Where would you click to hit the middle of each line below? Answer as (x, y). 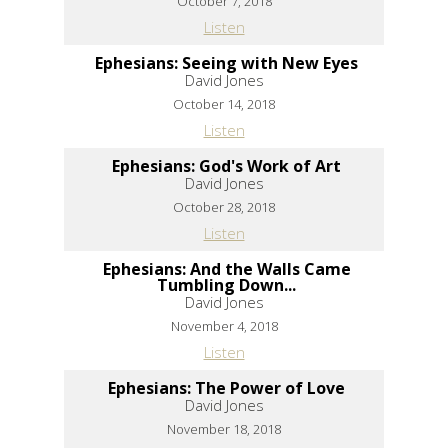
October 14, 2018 (224, 103)
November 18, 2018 (224, 428)
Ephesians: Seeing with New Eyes (226, 62)
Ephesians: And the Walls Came (226, 268)
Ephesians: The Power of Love (226, 387)
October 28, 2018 (224, 206)
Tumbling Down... (226, 284)
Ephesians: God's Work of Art (226, 165)
